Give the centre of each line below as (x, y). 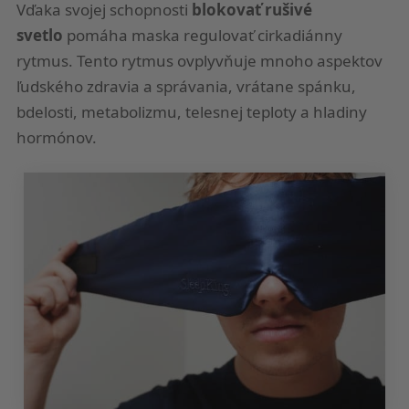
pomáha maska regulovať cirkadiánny (203, 35)
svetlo (40, 35)
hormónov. (57, 137)
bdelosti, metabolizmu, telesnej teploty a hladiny (192, 111)
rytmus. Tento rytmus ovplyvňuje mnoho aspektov (199, 60)
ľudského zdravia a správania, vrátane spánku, (186, 86)
